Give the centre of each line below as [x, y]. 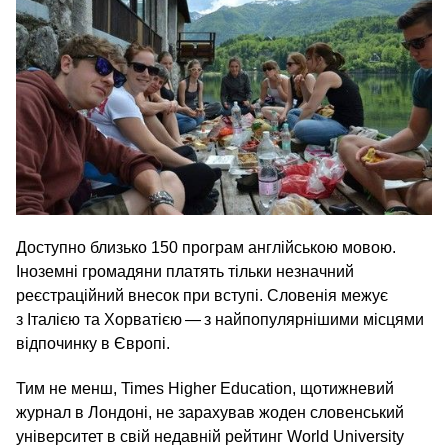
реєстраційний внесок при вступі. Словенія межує [202, 295]
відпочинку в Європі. [93, 343]
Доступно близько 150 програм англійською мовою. [206, 247]
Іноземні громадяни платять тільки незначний [185, 271]
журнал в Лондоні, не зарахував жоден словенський [210, 412]
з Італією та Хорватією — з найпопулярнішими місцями [220, 319]
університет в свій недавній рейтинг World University [210, 436]
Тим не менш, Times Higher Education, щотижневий [205, 388]
